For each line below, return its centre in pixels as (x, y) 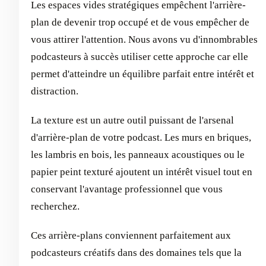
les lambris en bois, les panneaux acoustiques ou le (138, 155)
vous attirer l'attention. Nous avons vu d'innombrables (144, 40)
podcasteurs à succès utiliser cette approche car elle (140, 57)
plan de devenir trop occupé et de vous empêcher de (140, 23)
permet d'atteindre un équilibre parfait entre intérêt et (142, 74)
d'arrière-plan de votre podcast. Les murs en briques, (141, 138)
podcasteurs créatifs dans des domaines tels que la (136, 253)
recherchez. (55, 207)
